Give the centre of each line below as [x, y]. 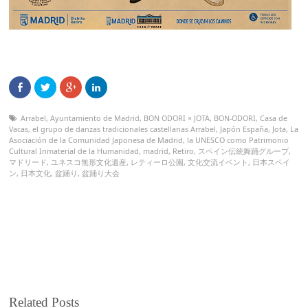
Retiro [184, 151]
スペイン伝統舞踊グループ [244, 151]
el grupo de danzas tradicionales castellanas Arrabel [124, 129]
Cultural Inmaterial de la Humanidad [74, 151]
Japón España [244, 129]
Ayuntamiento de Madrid [95, 118]
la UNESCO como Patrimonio [238, 140]
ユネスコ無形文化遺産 [89, 162]
